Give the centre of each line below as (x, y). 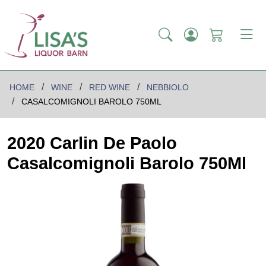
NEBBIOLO (168, 88)
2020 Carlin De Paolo (92, 143)
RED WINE (110, 88)
